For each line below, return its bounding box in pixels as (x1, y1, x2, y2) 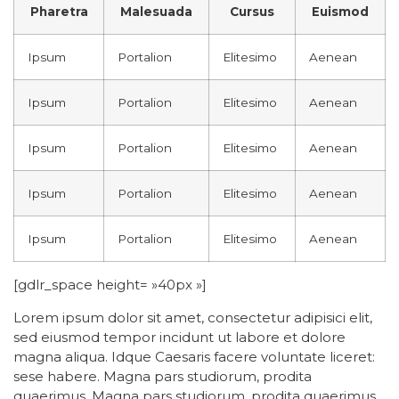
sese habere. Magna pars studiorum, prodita (13, 368, 312, 385)
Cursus (230, 4, 274, 19)
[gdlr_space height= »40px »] (13, 276, 207, 293)
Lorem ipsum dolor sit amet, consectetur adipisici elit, (13, 309, 372, 326)
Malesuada (120, 4, 192, 19)
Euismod (312, 4, 369, 19)
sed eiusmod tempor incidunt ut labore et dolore (13, 329, 346, 346)
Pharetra (29, 4, 88, 19)
